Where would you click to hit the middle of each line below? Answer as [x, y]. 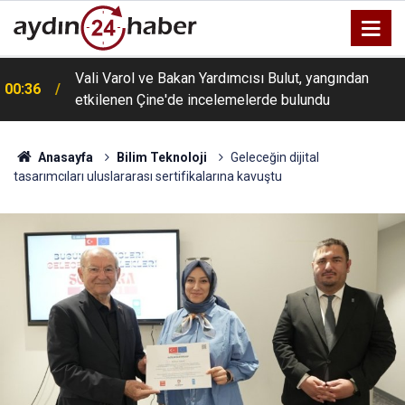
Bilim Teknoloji [161, 157]
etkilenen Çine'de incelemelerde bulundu [202, 100]
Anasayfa [64, 157]
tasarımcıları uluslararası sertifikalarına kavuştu [148, 176]
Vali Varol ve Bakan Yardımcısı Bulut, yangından [222, 78]
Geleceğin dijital [274, 157]
